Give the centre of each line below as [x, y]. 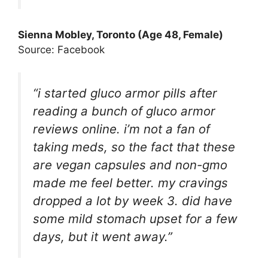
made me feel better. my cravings [130, 183]
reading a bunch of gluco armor [124, 111]
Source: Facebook [61, 49]
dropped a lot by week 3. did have [133, 201]
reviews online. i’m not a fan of [121, 129]
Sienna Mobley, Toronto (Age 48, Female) [121, 34]
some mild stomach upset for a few [135, 219]
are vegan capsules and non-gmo [130, 165]
